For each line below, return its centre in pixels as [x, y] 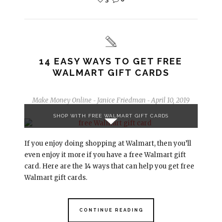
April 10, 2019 [170, 100]
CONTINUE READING [111, 210]
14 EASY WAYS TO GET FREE [111, 61]
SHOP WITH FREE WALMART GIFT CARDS [111, 115]
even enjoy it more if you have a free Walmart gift [105, 155]
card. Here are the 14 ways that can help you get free [109, 166]
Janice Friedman [121, 100]
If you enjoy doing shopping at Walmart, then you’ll [108, 143]
